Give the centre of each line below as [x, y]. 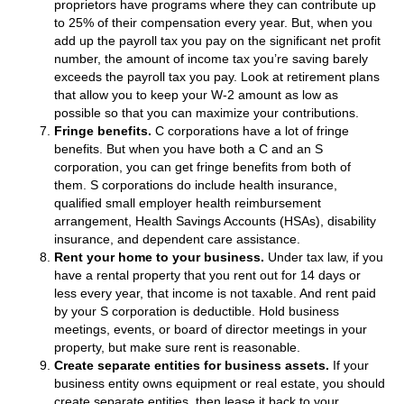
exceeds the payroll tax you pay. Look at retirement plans [217, 76]
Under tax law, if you [324, 257]
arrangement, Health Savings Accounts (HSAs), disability [215, 220]
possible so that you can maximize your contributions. [207, 112]
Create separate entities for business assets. [192, 365]
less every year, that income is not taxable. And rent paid [215, 293]
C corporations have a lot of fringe [250, 130]
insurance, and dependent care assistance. [177, 239]
